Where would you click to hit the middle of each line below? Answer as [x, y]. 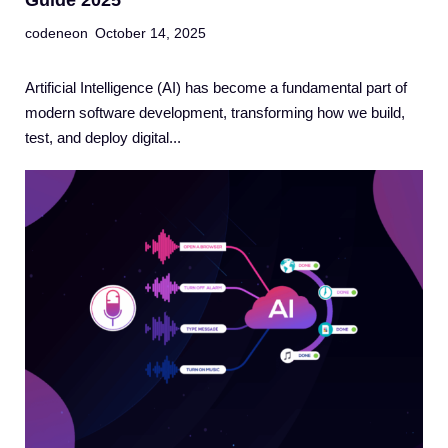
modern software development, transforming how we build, [215, 113]
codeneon [56, 33]
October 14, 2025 [150, 33]
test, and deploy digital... [103, 138]
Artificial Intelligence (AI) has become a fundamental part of [216, 88]
